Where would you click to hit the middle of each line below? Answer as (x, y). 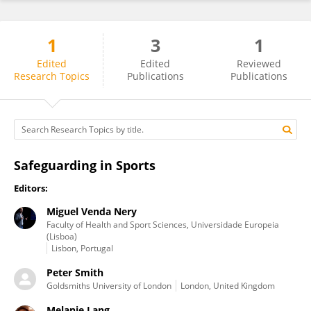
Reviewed (259, 64)
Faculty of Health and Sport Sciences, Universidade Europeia (163, 225)
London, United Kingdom (228, 286)
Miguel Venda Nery (92, 211)
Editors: (31, 188)
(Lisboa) (62, 236)
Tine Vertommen (70, 57)
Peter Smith (75, 272)
